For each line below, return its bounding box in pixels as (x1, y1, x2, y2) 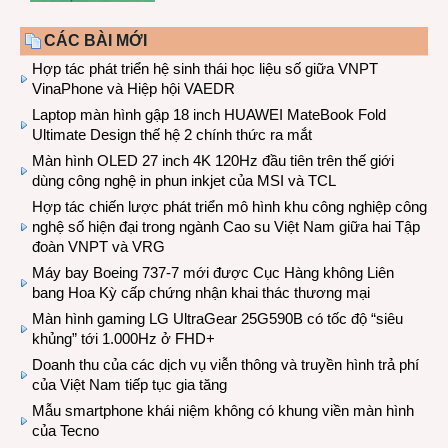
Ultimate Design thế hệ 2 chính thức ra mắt (32, 125, 312, 143)
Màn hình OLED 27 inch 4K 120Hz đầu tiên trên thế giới (32, 151, 394, 169)
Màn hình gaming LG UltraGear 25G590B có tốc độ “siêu (32, 309, 403, 327)
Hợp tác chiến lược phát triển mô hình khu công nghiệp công (32, 197, 427, 215)
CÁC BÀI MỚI (44, 31, 147, 49)
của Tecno (32, 421, 99, 439)
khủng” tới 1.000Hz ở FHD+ (32, 329, 215, 347)
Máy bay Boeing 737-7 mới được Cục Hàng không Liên (32, 263, 394, 281)
